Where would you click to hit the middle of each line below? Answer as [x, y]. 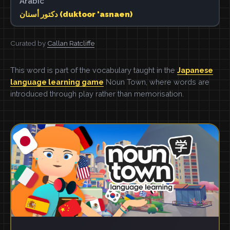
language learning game [57, 82]
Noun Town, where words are [157, 82]
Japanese [195, 70]
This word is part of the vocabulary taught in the [94, 70]
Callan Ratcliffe [71, 43]
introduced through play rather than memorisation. [97, 94]
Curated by [29, 43]
